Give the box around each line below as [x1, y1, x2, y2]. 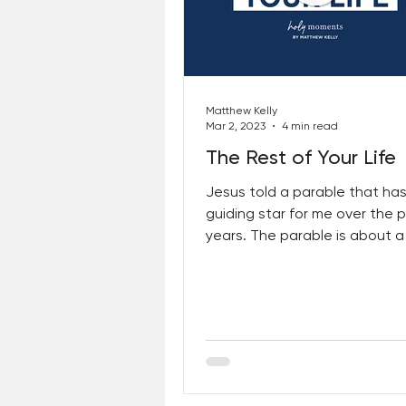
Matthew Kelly [206, 104, 277, 117]
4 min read [282, 119, 338, 132]
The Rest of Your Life [206, 146, 396, 169]
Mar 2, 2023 [206, 119, 266, 132]
